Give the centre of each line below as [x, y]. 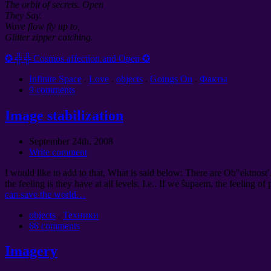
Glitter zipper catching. [49, 37]
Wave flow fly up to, [42, 26]
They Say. [23, 15]
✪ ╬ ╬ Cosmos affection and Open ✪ [77, 58]
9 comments [52, 90]
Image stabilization [64, 115]
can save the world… [45, 194]
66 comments [54, 226]
